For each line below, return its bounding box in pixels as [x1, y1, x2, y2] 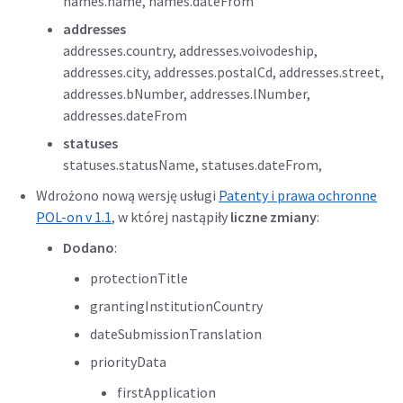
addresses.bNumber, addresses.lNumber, [63, 85, 310, 103]
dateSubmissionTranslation [90, 325, 262, 343]
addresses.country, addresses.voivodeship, [63, 41, 318, 59]
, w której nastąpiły [112, 208, 230, 226]
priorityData [90, 353, 166, 371]
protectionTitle [90, 269, 188, 287]
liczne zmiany [230, 208, 317, 226]
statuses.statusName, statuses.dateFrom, [63, 156, 322, 174]
